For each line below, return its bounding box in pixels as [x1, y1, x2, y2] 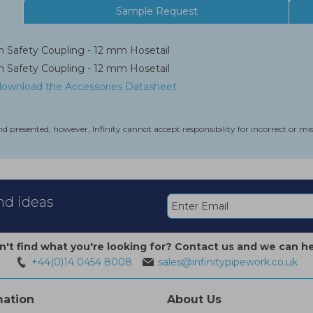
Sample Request [115, 5, 198, 17]
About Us [167, 293, 221, 307]
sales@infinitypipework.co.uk [157, 256, 298, 269]
